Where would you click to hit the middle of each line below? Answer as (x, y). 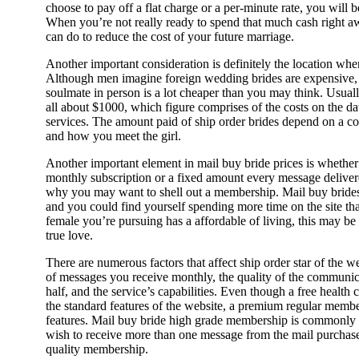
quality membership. (97, 349)
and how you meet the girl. (113, 136)
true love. (69, 236)
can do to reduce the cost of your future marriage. (170, 37)
